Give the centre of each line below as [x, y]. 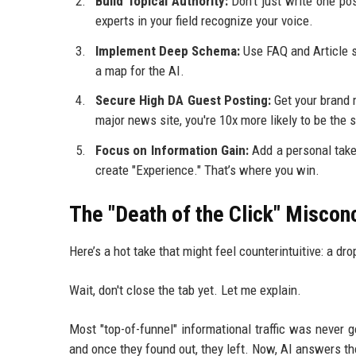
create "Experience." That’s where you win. [207, 170]
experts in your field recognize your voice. [204, 20]
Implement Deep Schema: [168, 50]
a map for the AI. [140, 70]
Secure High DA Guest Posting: [183, 101]
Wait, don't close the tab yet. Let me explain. [185, 290]
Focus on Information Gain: [172, 151]
